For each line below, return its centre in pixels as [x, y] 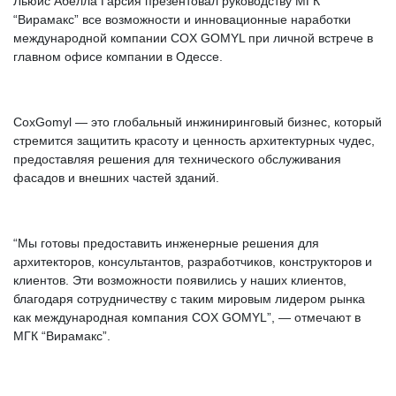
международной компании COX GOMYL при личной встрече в [193, 38]
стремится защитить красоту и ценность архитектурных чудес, [194, 141]
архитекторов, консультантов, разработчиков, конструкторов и [193, 262]
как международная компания [103, 317]
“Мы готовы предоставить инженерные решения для [166, 243]
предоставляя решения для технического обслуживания [177, 159]
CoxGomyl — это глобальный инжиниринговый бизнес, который [198, 122]
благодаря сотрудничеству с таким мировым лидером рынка [189, 299]
